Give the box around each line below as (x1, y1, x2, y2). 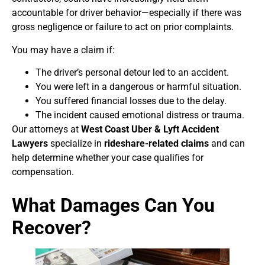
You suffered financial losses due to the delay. (35, 95, 227, 106)
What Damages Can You (12, 193, 215, 216)
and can (209, 137, 245, 149)
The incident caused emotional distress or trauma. (35, 109, 244, 121)
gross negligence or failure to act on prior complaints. (12, 21, 234, 33)
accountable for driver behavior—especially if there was (12, 7, 241, 19)
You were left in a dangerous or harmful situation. (35, 80, 241, 92)
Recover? (12, 216, 91, 239)
